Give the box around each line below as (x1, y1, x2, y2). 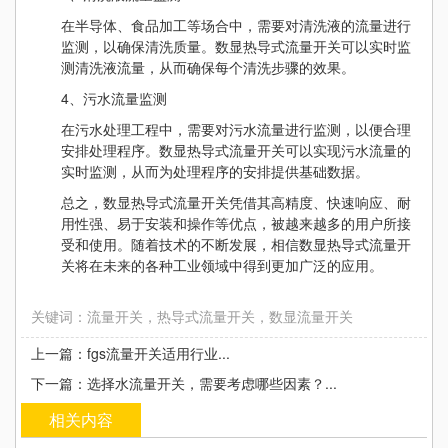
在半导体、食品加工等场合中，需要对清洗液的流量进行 (61, 15, 411, 35)
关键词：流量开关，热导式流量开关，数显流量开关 (31, 306, 353, 326)
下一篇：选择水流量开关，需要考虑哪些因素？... (31, 373, 337, 393)
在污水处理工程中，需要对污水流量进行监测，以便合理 (61, 119, 411, 139)
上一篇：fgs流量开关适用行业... (31, 343, 230, 363)
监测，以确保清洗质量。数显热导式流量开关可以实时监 (61, 36, 411, 56)
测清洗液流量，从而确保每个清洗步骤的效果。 (61, 57, 355, 77)
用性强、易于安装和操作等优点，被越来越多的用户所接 (61, 213, 411, 233)
